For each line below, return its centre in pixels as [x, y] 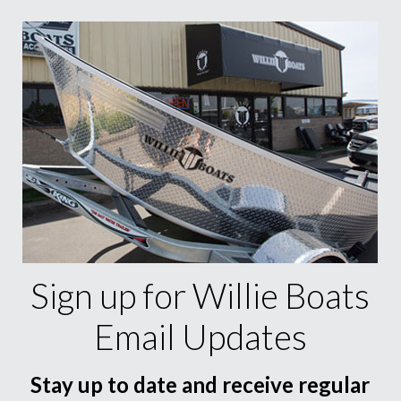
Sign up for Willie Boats [200, 295]
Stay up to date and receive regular [200, 384]
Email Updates [200, 337]
